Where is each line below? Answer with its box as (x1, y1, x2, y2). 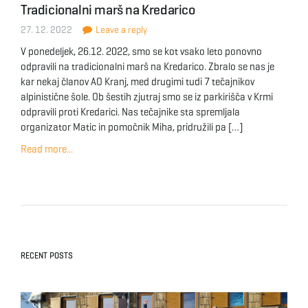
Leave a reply (93, 24, 147, 36)
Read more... (21, 143, 73, 155)
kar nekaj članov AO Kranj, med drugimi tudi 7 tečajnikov (21, 76, 254, 88)
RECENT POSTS (21, 250, 73, 261)
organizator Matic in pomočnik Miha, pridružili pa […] (21, 121, 243, 133)
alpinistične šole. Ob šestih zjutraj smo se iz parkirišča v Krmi (21, 91, 273, 103)
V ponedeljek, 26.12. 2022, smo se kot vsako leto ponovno (21, 45, 262, 58)
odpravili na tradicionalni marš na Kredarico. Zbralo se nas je (21, 60, 274, 73)
